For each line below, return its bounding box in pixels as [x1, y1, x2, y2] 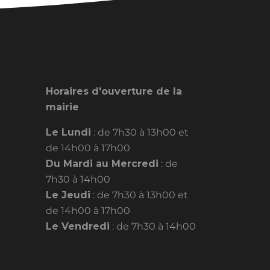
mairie [46, 101, 79, 113]
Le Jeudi [46, 189, 90, 201]
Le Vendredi [46, 221, 110, 233]
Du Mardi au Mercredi [46, 158, 159, 170]
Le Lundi [46, 127, 91, 139]
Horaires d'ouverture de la [46, 86, 182, 98]
